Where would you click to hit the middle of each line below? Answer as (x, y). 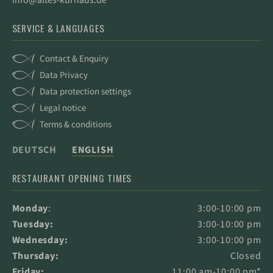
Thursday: (35, 255)
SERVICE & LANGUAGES (58, 28)
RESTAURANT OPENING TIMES (72, 178)
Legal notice (62, 107)
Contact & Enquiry (74, 58)
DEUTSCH (34, 149)
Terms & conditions (75, 124)
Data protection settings (85, 91)
